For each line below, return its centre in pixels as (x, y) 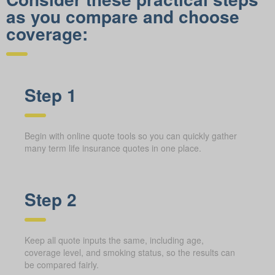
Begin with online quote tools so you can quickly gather (131, 135)
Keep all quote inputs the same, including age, (114, 240)
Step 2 (51, 199)
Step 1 (51, 95)
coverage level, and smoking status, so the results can (130, 252)
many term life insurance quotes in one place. (113, 148)
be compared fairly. (62, 264)
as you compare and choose (123, 16)
